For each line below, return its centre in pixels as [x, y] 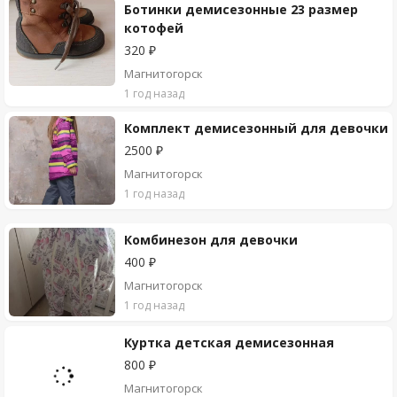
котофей [154, 28]
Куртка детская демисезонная [229, 343]
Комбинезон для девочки [211, 240]
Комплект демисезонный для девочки [256, 128]
